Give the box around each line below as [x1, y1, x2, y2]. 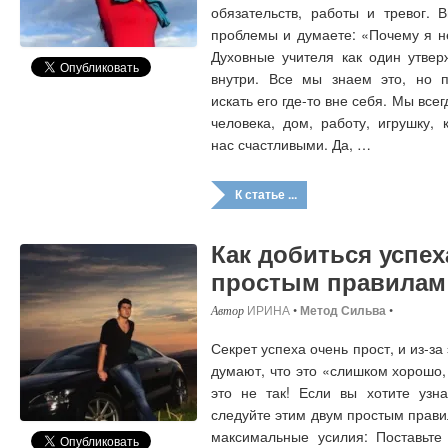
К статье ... [235, 185, 297, 204]
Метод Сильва [300, 301, 386, 320]
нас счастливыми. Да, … [211, 133, 371, 154]
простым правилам [211, 264, 446, 299]
